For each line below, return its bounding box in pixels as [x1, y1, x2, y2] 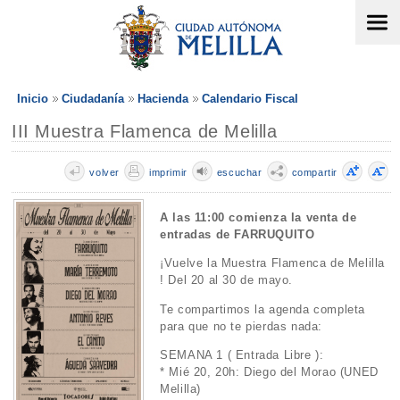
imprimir [148, 167, 187, 178]
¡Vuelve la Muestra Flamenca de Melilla [160, 256, 386, 271]
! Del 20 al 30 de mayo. [160, 273, 294, 287]
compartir [291, 167, 337, 178]
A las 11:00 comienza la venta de [160, 211, 357, 225]
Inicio [17, 92, 48, 105]
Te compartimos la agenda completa [160, 302, 366, 316]
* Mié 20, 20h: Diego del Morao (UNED [160, 364, 379, 379]
